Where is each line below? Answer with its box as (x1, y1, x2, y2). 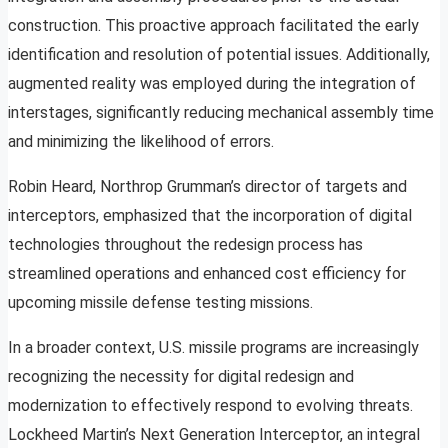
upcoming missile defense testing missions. (8, 293, 313, 313)
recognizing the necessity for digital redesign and (8, 367, 354, 387)
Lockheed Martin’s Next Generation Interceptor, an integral (8, 425, 420, 445)
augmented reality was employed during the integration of (8, 74, 416, 94)
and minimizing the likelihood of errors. (8, 132, 274, 152)
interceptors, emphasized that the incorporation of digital (8, 206, 412, 226)
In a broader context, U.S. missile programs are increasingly (8, 338, 419, 358)
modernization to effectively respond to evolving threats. (8, 396, 413, 416)
